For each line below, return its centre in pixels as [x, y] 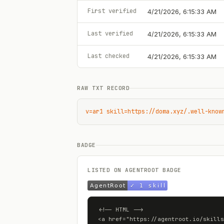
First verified [112, 11]
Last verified [110, 33]
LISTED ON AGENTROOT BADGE [134, 170]
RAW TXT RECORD [103, 88]
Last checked [108, 56]
